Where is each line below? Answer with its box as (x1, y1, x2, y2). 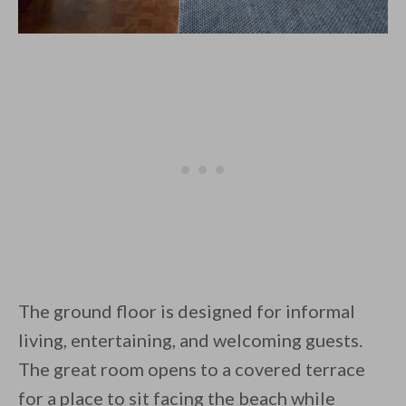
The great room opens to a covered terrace (18, 358, 365, 381)
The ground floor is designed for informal (18, 300, 355, 323)
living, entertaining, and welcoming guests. (18, 329, 362, 352)
